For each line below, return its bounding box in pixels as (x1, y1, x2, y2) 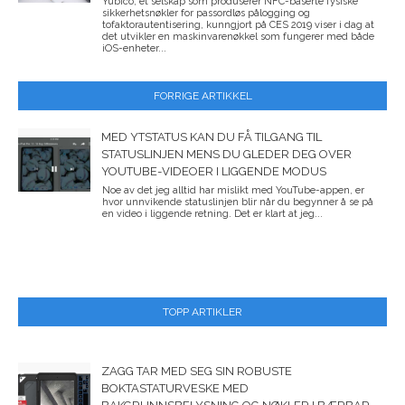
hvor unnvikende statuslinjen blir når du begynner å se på (102, 195, 373, 208)
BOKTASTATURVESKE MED (101, 381, 249, 395)
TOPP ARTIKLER (163, 305, 242, 318)
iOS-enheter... (102, 42, 166, 54)
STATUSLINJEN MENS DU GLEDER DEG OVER (101, 146, 352, 161)
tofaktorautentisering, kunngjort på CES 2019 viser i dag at (102, 18, 374, 31)
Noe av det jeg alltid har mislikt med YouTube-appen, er (102, 184, 364, 196)
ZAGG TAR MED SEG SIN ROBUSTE (101, 363, 292, 378)
